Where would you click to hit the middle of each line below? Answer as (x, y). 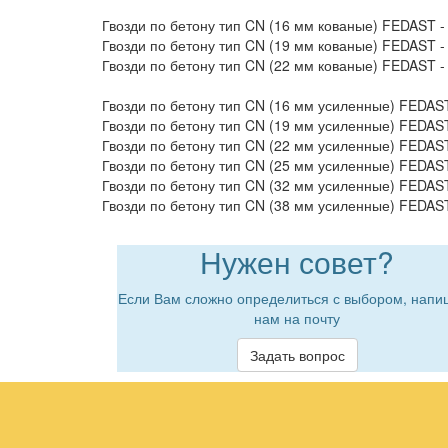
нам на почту (297, 318)
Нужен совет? (297, 261)
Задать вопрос (297, 355)
